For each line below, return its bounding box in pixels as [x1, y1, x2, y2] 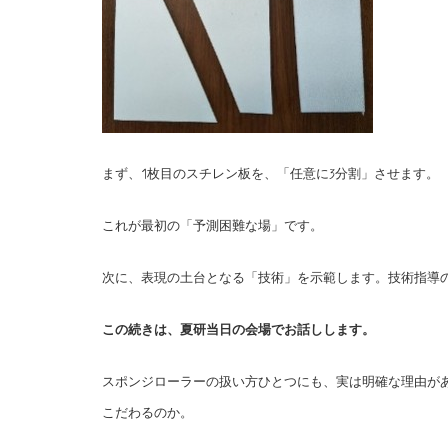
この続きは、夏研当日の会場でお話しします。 [102, 321, 375, 339]
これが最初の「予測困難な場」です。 [102, 217, 323, 235]
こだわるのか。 [102, 404, 193, 422]
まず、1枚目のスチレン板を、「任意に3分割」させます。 [102, 165, 439, 183]
